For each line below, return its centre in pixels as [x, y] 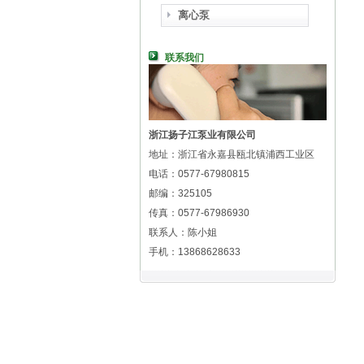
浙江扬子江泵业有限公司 [202, 135]
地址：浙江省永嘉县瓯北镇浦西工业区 [232, 154]
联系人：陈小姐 [183, 232]
